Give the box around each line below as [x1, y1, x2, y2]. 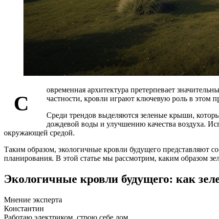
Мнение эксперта [4, 195, 62, 204]
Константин [4, 204, 44, 213]
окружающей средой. [4, 128, 75, 137]
